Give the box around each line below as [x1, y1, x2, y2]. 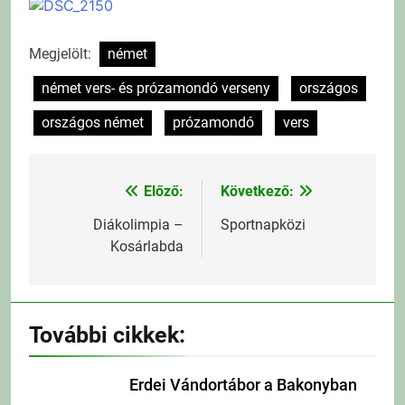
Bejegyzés [46, 183, 146, 209]
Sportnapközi [221, 215, 306, 233]
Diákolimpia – [93, 215, 184, 233]
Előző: [144, 182, 184, 200]
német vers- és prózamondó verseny [42, 79, 270, 97]
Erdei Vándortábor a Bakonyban [129, 375, 357, 394]
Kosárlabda [110, 237, 184, 255]
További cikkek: [29, 321, 185, 348]
